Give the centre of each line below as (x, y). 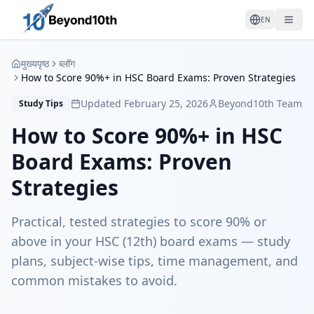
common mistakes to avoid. (94, 280)
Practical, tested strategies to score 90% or (139, 221)
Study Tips (41, 103)
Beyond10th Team (260, 103)
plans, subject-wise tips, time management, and (155, 261)
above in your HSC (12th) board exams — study (151, 241)
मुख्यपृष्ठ (35, 63)
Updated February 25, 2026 (144, 103)
